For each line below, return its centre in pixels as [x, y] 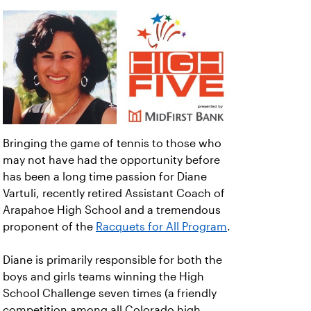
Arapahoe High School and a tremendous [112, 210]
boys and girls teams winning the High [103, 277]
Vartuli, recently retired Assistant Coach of [114, 193]
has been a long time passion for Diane [105, 177]
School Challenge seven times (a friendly [110, 293]
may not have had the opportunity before [111, 160]
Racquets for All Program [161, 227]
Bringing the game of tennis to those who [112, 143]
